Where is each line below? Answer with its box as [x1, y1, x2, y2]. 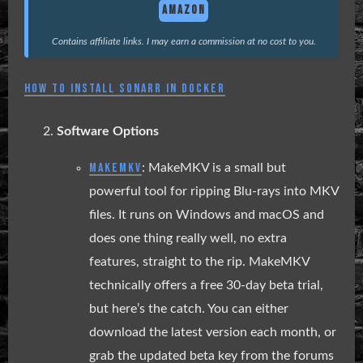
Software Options [57, 124, 159, 138]
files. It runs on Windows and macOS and [89, 207, 324, 221]
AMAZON [161, 2, 206, 19]
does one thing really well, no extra [89, 231, 287, 245]
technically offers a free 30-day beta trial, [89, 278, 323, 292]
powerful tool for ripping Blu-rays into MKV [89, 184, 339, 198]
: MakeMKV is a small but [142, 160, 286, 174]
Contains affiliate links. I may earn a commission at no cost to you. [51, 36, 316, 46]
